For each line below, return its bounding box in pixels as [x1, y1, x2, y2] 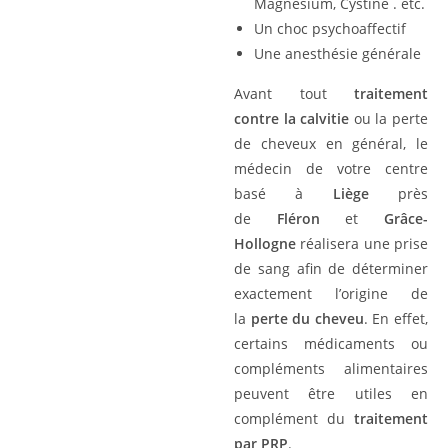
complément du [234, 409, 354, 428]
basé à [234, 184, 333, 203]
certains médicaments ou [234, 334, 428, 353]
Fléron [276, 209, 320, 228]
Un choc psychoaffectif [254, 19, 406, 38]
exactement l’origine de [234, 284, 428, 303]
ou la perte [349, 109, 429, 128]
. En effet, [363, 309, 429, 328]
